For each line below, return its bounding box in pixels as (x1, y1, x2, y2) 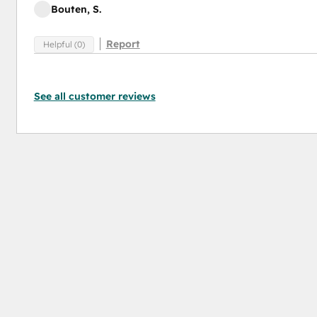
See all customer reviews (33, 89, 156, 103)
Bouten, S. (50, 3, 101, 16)
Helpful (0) (42, 38, 85, 50)
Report (105, 37, 140, 50)
